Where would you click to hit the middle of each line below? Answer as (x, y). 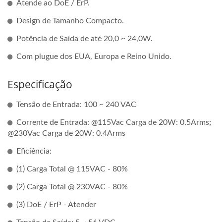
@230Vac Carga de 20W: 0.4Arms (66, 133)
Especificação (40, 84)
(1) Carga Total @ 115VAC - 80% (72, 169)
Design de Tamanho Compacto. (70, 21)
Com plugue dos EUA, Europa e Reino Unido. (94, 56)
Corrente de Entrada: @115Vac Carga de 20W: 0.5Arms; (114, 122)
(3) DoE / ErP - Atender (56, 204)
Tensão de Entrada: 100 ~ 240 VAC (76, 104)
